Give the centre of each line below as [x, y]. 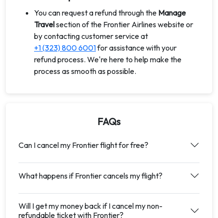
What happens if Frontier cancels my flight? [91, 175]
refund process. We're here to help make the [108, 59]
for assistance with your [136, 48]
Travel [44, 24]
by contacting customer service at [91, 36]
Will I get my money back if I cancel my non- [91, 206]
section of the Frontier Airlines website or [124, 24]
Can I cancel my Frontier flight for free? [83, 145]
